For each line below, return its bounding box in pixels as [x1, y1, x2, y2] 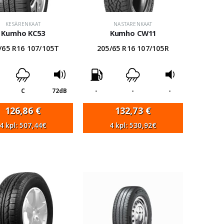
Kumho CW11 [109, 28, 156, 38]
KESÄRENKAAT [5, 20, 41, 27]
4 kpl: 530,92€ [109, 121, 157, 130]
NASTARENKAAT [113, 20, 152, 27]
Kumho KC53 [1, 28, 45, 38]
